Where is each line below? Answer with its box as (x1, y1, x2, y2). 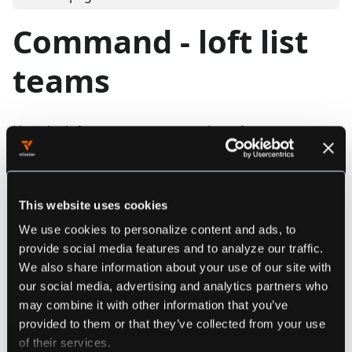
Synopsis (13, 181, 94, 208)
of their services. (19, 335, 111, 349)
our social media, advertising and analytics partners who (19, 278, 328, 292)
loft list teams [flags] (25, 232, 170, 245)
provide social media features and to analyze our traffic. (19, 240, 324, 255)
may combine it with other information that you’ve (19, 297, 288, 311)
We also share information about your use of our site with (19, 259, 332, 273)
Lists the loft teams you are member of (13, 121, 244, 139)
